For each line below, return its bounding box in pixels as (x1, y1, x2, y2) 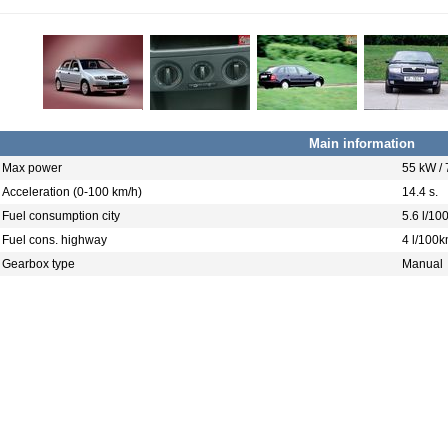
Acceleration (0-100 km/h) (2, 185, 142, 199)
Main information (309, 136, 415, 151)
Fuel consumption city (2, 209, 120, 223)
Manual (402, 257, 443, 271)
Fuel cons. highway (2, 233, 107, 247)
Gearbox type (2, 257, 75, 271)
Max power (2, 161, 62, 175)
